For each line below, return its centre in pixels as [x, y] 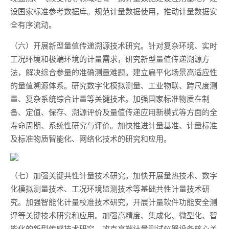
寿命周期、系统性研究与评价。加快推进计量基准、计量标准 [114, 125]
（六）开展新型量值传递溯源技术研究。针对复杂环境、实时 [114, 45]
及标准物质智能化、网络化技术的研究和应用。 [91, 138]
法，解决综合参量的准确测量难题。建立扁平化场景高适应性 [114, 72]
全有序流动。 [33, 24]
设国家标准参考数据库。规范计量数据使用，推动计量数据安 [114, 11]
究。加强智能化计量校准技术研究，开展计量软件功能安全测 [114, 202]
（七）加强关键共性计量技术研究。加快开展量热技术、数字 [114, 175]
